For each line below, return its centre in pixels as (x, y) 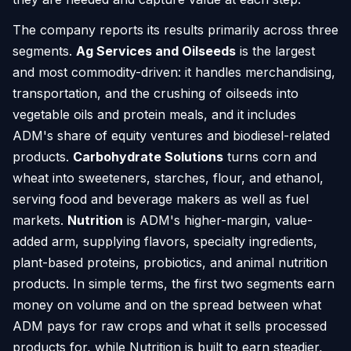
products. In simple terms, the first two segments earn (174, 283)
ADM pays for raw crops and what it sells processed (170, 326)
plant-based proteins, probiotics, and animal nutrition (170, 262)
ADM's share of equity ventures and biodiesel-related (171, 135)
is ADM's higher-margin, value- (218, 220)
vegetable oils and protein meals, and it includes (154, 114)
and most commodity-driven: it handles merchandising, (174, 72)
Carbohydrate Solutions (148, 156)
